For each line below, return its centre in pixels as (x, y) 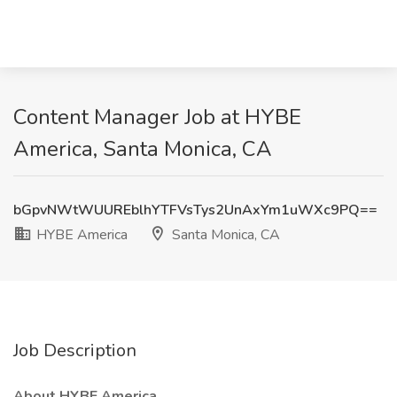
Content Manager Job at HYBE (157, 117)
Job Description (75, 350)
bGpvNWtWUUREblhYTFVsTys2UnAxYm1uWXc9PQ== (195, 210)
